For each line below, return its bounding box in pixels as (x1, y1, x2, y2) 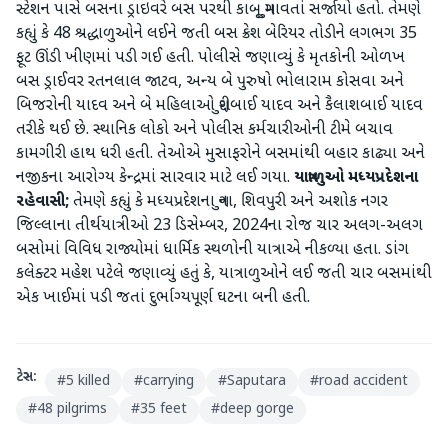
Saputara (227, 372, 286, 391)
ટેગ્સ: (16, 368, 37, 387)
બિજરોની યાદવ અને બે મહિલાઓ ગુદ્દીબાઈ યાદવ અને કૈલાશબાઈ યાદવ (16, 96, 423, 117)
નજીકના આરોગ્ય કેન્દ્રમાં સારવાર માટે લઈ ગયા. (16, 168, 294, 189)
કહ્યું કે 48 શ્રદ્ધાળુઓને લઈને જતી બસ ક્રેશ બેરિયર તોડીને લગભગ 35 (16, 24, 417, 45)
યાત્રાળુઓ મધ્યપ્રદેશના (294, 168, 418, 189)
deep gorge (220, 400, 294, 419)
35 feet (140, 400, 187, 419)
